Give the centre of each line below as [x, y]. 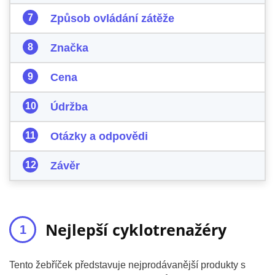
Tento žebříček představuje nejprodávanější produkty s [127, 265]
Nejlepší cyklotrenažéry [136, 230]
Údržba [69, 107]
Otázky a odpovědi [99, 136]
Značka [69, 48]
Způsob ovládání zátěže [112, 18]
